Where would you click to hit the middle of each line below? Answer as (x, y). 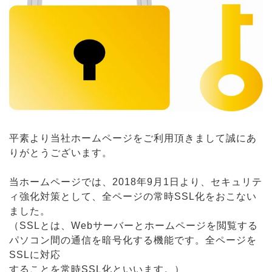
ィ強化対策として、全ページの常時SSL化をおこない (133, 197)
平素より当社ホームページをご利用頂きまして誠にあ (133, 138)
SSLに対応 (35, 255)
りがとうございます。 (61, 153)
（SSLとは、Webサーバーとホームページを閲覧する (134, 226)
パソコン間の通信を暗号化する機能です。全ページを (133, 240)
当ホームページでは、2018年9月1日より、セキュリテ (136, 182)
